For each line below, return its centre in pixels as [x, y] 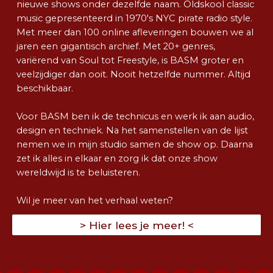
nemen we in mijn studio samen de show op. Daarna [135, 145]
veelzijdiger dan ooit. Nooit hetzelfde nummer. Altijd [134, 75]
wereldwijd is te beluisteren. [79, 173]
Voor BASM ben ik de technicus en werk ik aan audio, [136, 117]
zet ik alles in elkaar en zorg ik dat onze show [117, 159]
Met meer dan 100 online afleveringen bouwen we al [135, 33]
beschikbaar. [45, 89]
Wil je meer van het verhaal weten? [96, 201]
